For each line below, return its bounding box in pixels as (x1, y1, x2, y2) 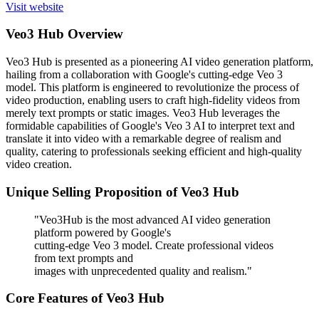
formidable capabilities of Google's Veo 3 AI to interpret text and (6, 120, 295, 132)
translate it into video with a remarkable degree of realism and (6, 132, 281, 145)
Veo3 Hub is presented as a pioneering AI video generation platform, (6, 56, 313, 68)
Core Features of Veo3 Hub (6, 291, 164, 306)
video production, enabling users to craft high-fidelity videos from (6, 94, 300, 107)
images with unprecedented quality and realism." (34, 264, 252, 277)
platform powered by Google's (34, 226, 171, 239)
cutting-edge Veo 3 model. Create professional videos (34, 239, 273, 251)
